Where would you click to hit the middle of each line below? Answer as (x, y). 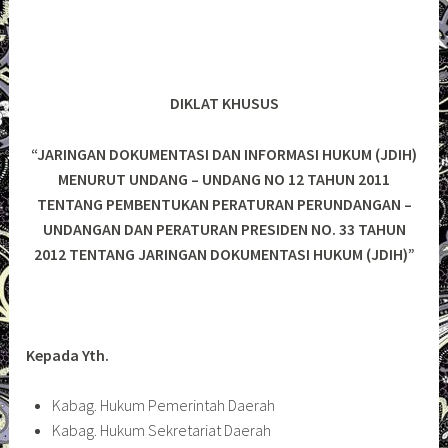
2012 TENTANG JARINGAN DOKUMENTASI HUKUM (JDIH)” (224, 253)
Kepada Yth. (68, 354)
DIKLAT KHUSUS (224, 103)
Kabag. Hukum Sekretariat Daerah (161, 430)
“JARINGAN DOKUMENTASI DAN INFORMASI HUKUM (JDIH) (224, 153)
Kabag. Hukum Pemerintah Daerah (163, 405)
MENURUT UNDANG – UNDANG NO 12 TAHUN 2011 (224, 178)
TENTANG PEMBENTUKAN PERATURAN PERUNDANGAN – (224, 203)
